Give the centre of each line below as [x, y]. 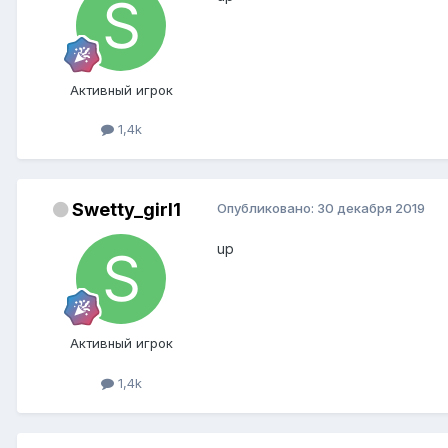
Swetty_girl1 [126, 210]
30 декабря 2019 [371, 208]
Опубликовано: [267, 208]
